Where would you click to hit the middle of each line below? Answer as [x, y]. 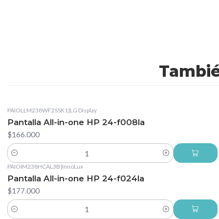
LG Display [83, 110]
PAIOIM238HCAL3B [34, 166]
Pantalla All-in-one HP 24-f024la [76, 178]
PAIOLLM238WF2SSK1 [38, 110]
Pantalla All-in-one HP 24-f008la [76, 122]
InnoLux [73, 166]
